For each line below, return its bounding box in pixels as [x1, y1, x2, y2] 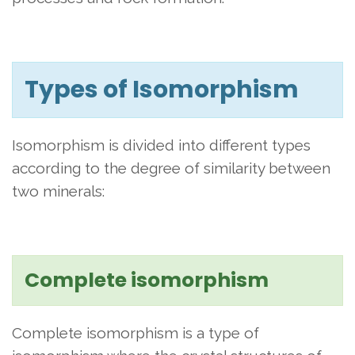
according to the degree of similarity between [12, 159, 330, 177]
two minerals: [12, 182, 105, 200]
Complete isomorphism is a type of [12, 324, 259, 342]
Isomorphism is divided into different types [12, 136, 311, 154]
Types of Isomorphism [25, 73, 299, 106]
